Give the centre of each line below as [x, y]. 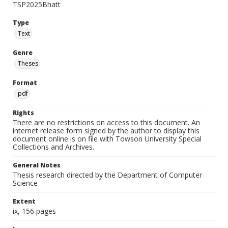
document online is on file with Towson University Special [107, 139]
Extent [24, 201]
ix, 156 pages [34, 211]
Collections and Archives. [53, 147]
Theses [28, 63]
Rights [23, 113]
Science [25, 183]
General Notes [37, 165]
